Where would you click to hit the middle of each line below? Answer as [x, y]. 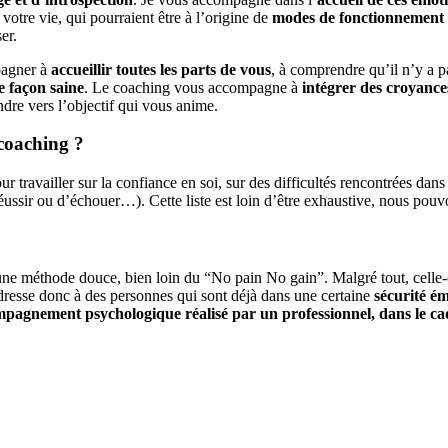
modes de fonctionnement [357, 17]
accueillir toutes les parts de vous [160, 69]
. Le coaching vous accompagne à [192, 87]
